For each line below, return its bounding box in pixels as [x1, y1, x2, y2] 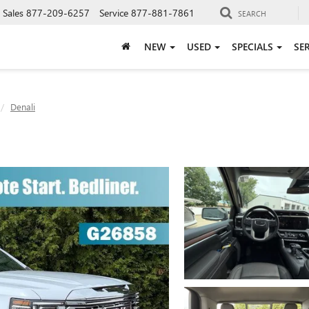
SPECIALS [232, 39, 273, 53]
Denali [10, 101, 35, 112]
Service [99, 6, 128, 19]
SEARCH [238, 8, 266, 19]
